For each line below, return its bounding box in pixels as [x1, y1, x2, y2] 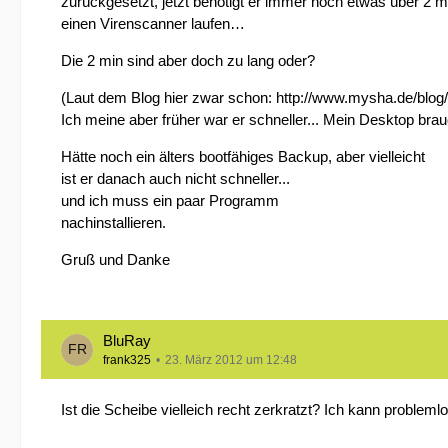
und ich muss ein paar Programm [61, 192, 279, 209]
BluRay [103, 332, 151, 349]
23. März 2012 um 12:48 [165, 353, 297, 367]
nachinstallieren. [61, 214, 166, 231]
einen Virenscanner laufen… [61, 15, 245, 32]
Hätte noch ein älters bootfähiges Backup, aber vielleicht [61, 148, 425, 165]
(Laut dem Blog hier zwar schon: [61, 89, 276, 106]
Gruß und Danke [61, 251, 170, 268]
